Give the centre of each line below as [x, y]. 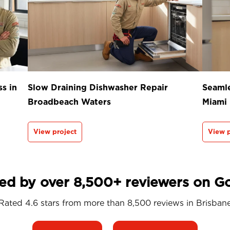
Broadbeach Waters [69, 102]
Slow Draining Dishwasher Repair [98, 88]
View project [55, 132]
